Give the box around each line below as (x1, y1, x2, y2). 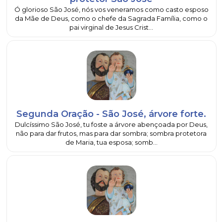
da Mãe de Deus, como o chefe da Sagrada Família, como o (15, 14, 208, 22)
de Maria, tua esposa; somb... (65, 138, 158, 146)
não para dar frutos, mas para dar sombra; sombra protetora (16, 129, 207, 137)
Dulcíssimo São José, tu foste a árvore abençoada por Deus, (15, 120, 208, 128)
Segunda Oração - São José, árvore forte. (16, 109, 207, 119)
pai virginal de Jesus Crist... (69, 23, 154, 31)
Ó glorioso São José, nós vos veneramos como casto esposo (14, 5, 209, 13)
